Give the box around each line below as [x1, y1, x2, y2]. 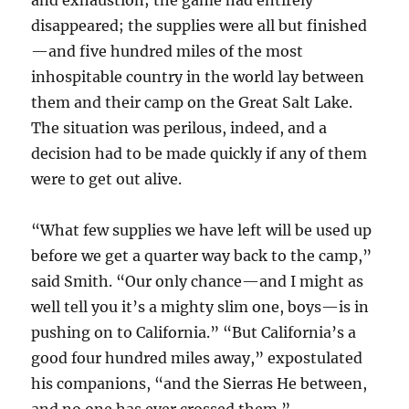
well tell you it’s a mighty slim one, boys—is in [31, 298, 370, 317]
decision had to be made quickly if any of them [31, 144, 368, 163]
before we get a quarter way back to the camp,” [31, 246, 372, 266]
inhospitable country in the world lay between [31, 68, 365, 87]
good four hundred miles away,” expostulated [31, 349, 363, 368]
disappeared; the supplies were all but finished [31, 16, 368, 36]
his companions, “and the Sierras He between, [31, 374, 368, 393]
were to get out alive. [31, 170, 183, 189]
